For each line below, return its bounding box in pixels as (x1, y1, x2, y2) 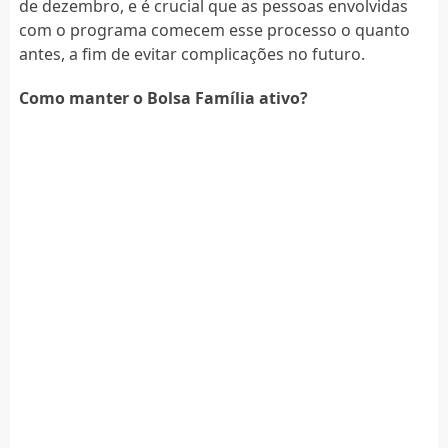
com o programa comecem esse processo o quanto (18, 18, 410, 41)
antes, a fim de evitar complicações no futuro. (18, 42, 365, 65)
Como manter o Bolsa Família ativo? (18, 86, 308, 109)
